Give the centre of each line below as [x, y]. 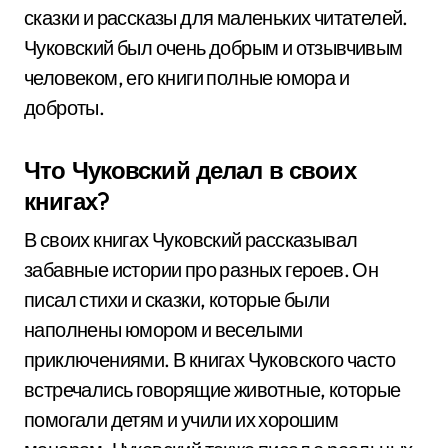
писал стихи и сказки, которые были [177, 299]
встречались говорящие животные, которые [212, 389]
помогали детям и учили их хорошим [181, 419]
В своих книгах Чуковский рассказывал [191, 239]
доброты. [64, 107]
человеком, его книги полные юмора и [186, 77]
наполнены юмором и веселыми [163, 329]
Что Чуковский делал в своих [190, 170]
